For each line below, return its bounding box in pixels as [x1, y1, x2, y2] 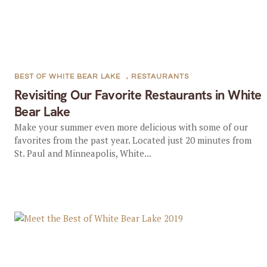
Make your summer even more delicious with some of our [14, 121, 248, 133]
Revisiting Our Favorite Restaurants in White [14, 86, 262, 104]
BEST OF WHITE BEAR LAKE [14, 73, 120, 80]
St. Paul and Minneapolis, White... [14, 147, 151, 159]
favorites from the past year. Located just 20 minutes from [14, 134, 252, 146]
